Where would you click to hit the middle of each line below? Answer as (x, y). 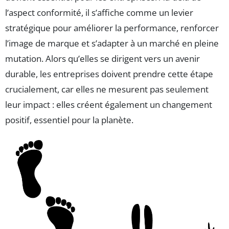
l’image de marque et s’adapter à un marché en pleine (112, 43)
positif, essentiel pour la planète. (69, 120)
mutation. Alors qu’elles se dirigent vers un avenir (102, 58)
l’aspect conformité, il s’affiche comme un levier (99, 12)
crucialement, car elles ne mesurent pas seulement (107, 89)
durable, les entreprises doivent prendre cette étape (109, 74)
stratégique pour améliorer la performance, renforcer (112, 28)
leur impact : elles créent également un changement (109, 104)
